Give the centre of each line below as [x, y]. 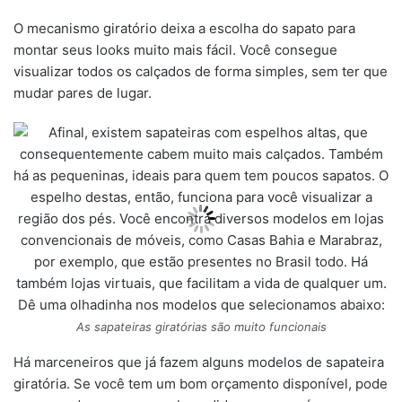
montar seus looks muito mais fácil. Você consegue [175, 50]
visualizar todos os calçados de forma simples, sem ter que [201, 72]
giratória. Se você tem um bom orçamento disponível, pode [201, 384]
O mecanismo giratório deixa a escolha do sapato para [184, 29]
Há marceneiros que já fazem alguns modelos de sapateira [199, 363]
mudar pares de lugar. [83, 93]
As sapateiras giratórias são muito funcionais [201, 327]
